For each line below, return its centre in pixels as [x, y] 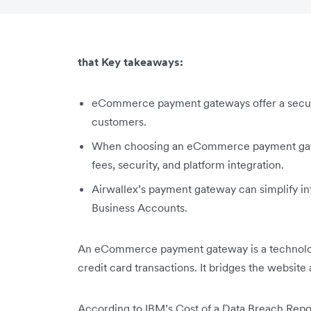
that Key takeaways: [132, 62]
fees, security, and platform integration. [188, 165]
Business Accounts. [140, 208]
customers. [120, 121]
